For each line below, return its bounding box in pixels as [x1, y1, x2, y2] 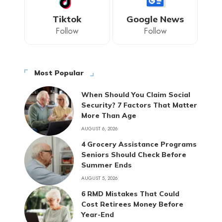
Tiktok [53, 13, 82, 25]
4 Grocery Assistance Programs [81, 139, 197, 149]
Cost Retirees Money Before [81, 199, 183, 209]
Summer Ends [81, 160, 132, 169]
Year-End [81, 210, 114, 219]
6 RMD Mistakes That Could [81, 189, 179, 198]
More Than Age [81, 111, 136, 120]
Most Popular [34, 68, 84, 78]
